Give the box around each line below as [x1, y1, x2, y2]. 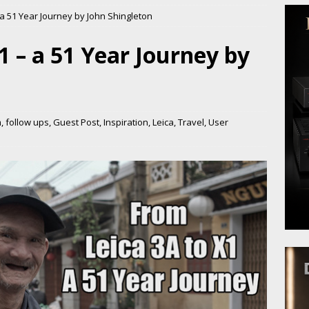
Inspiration [103, 115, 148, 128]
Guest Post [53, 115, 99, 128]
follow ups [6, 115, 49, 128]
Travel [178, 115, 204, 128]
